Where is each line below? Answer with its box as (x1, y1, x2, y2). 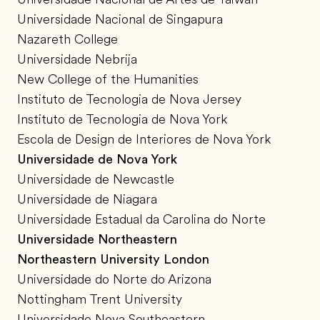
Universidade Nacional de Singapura (17, 12, 223, 27)
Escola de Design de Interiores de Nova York (17, 132, 271, 147)
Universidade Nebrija (17, 52, 137, 67)
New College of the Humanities (17, 72, 199, 87)
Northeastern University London (17, 252, 209, 267)
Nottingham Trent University (17, 292, 182, 307)
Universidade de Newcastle (17, 172, 174, 187)
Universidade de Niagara (17, 192, 157, 207)
